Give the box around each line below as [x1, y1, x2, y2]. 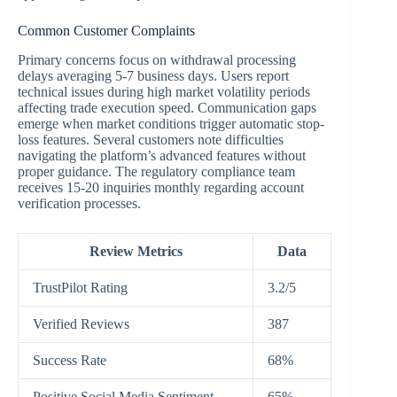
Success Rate [33, 352, 106, 368]
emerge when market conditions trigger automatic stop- [18, 115, 324, 131]
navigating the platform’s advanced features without [18, 147, 306, 163]
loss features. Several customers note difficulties [18, 131, 284, 147]
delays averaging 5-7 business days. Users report [18, 67, 289, 83]
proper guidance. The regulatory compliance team [18, 163, 295, 179]
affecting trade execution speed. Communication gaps [18, 99, 316, 115]
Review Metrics [89, 243, 183, 259]
